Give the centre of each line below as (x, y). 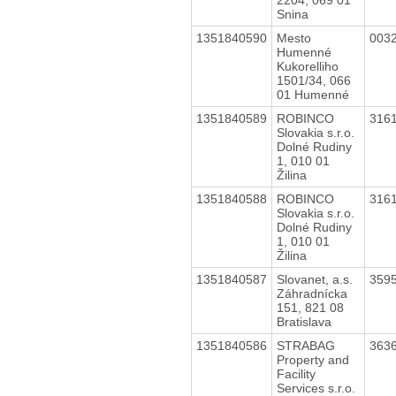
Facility (296, 373)
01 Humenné (312, 94)
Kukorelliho (307, 66)
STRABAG (305, 345)
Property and (312, 359)
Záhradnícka (312, 293)
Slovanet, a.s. (314, 279)
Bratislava (304, 321)
